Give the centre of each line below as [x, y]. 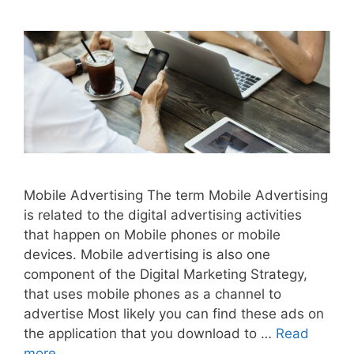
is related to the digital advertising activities [163, 215]
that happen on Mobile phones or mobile [152, 234]
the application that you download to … [150, 333]
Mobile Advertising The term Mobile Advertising [176, 195]
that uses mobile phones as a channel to [153, 294]
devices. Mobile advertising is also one [147, 254]
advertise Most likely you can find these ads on [174, 313]
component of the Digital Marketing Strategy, [166, 274]
